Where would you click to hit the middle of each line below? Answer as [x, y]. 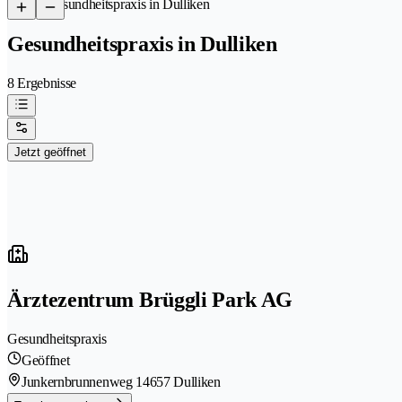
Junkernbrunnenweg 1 [82, 381]
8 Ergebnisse [42, 83]
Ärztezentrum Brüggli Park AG [150, 299]
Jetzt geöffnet [50, 152]
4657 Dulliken [181, 381]
